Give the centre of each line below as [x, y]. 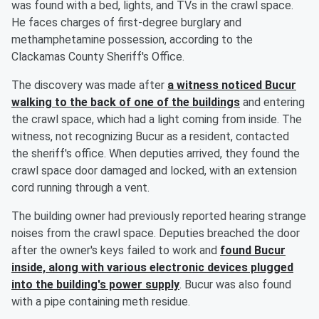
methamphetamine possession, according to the [132, 40]
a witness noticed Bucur [232, 85]
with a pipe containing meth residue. [101, 302]
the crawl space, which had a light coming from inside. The [157, 120]
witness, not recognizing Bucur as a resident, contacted [150, 137]
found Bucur [253, 251]
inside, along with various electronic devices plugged [152, 268]
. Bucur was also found [235, 285]
